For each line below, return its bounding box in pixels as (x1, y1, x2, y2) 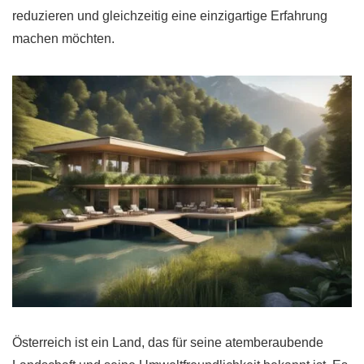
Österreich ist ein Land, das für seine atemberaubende (12, 336, 323, 350)
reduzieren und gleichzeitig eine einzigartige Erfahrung (12, 8, 327, 23)
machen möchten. (12, 31, 115, 45)
